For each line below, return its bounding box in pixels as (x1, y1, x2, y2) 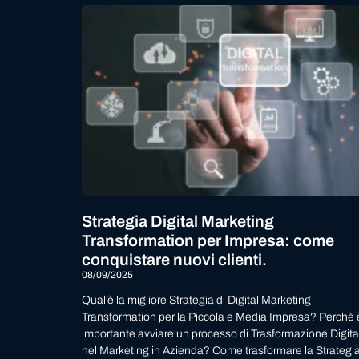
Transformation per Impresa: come (82, 231, 334, 249)
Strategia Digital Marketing (82, 212, 274, 230)
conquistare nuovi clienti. (82, 250, 267, 268)
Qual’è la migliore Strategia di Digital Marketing (82, 293, 311, 306)
